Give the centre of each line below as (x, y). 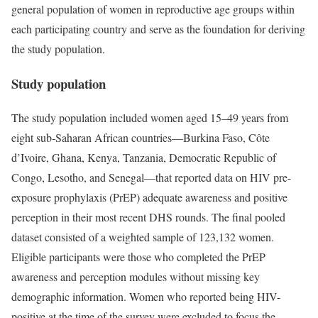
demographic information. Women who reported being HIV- (146, 297)
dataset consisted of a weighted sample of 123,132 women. (143, 237)
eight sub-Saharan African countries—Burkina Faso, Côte (141, 138)
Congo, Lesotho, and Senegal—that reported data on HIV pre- (151, 177)
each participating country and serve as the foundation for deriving (158, 28)
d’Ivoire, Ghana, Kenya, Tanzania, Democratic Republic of (144, 158)
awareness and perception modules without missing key (136, 277)
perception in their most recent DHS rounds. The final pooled (148, 217)
